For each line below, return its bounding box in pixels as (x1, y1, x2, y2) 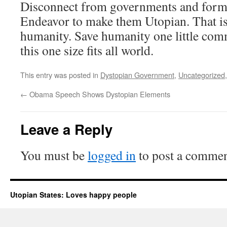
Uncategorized (178, 69, 225, 80)
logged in (88, 146, 136, 164)
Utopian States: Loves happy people (10, 190, 137, 200)
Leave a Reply (20, 119, 112, 139)
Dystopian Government (100, 69, 174, 80)
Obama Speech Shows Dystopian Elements (27, 89, 170, 99)
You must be (20, 146, 88, 164)
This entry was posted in (20, 69, 100, 80)
